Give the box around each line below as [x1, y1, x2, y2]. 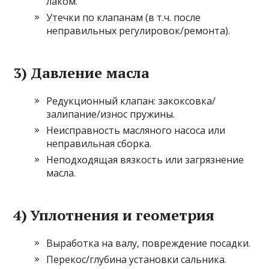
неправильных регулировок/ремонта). [46, 24, 231, 38]
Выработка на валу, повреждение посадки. [46, 237, 251, 250]
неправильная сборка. [46, 137, 152, 151]
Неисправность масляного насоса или [46, 124, 226, 138]
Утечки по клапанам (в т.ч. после [46, 11, 201, 25]
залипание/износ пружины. [46, 107, 175, 121]
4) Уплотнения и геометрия [13, 205, 215, 225]
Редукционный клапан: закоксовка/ [46, 94, 216, 108]
